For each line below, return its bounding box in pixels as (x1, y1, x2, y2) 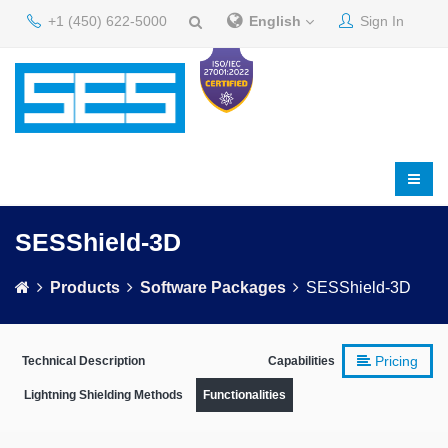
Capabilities (268, 354, 335, 368)
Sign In (356, 13, 404, 29)
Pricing (371, 353, 418, 369)
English (249, 13, 305, 29)
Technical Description (22, 354, 145, 368)
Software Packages (140, 279, 286, 296)
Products (50, 279, 120, 296)
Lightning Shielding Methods (24, 388, 183, 402)
